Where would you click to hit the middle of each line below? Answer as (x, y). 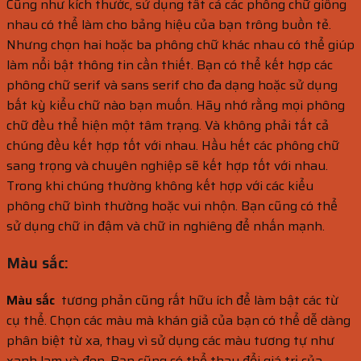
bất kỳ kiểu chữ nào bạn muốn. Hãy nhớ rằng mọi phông (176, 106)
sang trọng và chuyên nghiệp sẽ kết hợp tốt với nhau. (167, 166)
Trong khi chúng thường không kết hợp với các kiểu (160, 186)
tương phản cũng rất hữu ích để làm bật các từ (197, 300)
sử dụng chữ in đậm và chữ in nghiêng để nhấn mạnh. (166, 226)
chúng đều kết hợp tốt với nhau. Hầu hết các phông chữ (173, 146)
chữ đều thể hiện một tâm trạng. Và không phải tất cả (168, 126)
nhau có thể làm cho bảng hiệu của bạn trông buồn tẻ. (169, 25)
